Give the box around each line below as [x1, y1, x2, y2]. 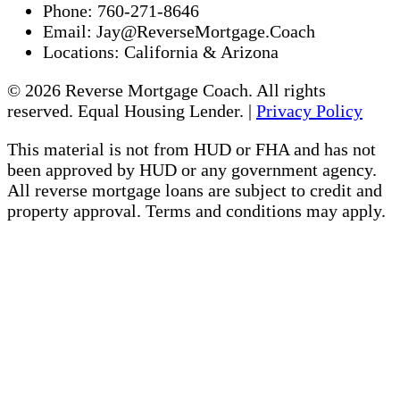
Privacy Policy [256, 101, 362, 121]
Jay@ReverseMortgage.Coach [92, 21, 315, 42]
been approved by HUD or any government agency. [7, 160, 377, 180]
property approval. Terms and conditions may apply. [7, 201, 386, 221]
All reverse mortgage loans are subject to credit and [7, 180, 382, 201]
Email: [43, 21, 92, 42]
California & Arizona [120, 42, 279, 62]
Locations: [43, 42, 120, 62]
